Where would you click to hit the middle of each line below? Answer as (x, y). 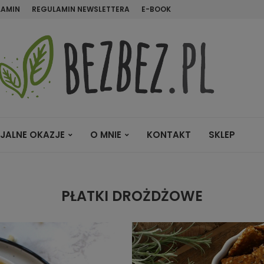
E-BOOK (156, 9)
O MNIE (106, 135)
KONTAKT (169, 135)
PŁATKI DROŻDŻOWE (132, 196)
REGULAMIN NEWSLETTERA (81, 9)
